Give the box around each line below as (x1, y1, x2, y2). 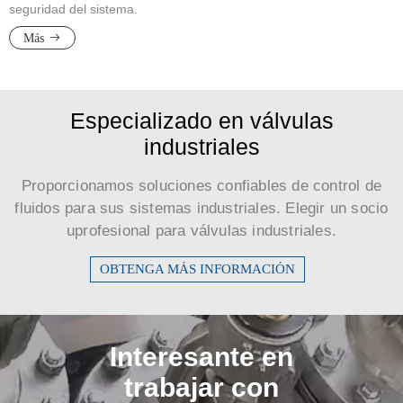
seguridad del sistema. (9, 2, 138, 17)
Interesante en (110, 342, 293, 372)
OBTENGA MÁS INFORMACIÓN (99, 262, 295, 277)
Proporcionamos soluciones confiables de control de (21, 177, 381, 195)
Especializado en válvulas (69, 108, 334, 134)
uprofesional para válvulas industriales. (67, 222, 336, 240)
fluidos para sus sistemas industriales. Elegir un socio (14, 200, 389, 218)
